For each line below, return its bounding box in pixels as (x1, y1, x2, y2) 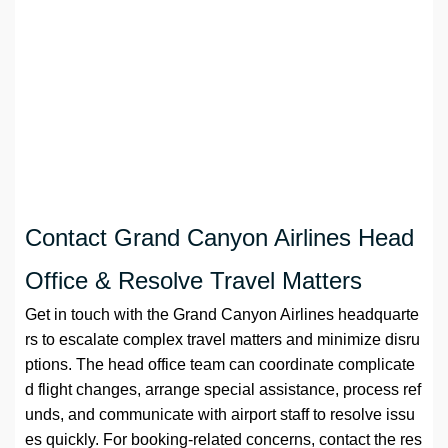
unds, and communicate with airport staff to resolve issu (25, 406, 415, 424)
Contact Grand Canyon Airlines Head (25, 224, 414, 252)
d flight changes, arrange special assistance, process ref (25, 381, 421, 399)
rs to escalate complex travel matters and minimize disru (25, 331, 420, 349)
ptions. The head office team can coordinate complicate (25, 356, 415, 374)
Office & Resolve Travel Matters (25, 267, 362, 295)
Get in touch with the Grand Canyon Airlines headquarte (25, 306, 419, 324)
